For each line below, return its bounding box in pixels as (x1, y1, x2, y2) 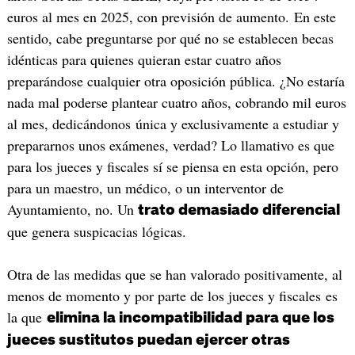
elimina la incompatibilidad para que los (46, 310, 334, 325)
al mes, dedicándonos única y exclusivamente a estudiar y (6, 114, 339, 134)
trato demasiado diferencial (137, 203, 340, 218)
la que (6, 307, 47, 326)
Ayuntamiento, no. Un (6, 200, 138, 219)
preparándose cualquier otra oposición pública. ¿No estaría (6, 71, 345, 91)
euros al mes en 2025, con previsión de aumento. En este (6, 7, 336, 27)
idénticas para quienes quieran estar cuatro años (6, 50, 281, 70)
